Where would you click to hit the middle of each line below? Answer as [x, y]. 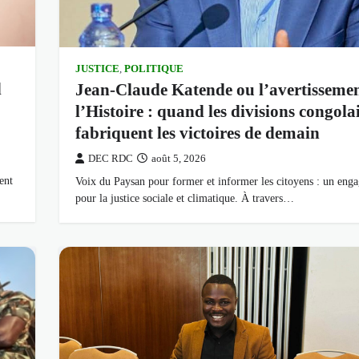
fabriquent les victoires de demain [197, 133]
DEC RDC [110, 158]
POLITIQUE [153, 69]
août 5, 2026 [178, 158]
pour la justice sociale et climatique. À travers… [184, 198]
